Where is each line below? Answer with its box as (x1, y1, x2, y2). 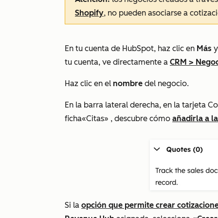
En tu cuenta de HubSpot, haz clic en (65, 44, 197, 53)
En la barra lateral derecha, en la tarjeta (65, 100, 208, 109)
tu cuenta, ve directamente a (65, 57, 170, 67)
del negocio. (143, 79, 189, 88)
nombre (113, 79, 143, 88)
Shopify (75, 8, 104, 18)
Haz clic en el (65, 79, 113, 88)
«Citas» (82, 114, 109, 123)
